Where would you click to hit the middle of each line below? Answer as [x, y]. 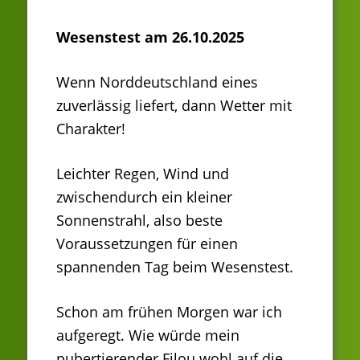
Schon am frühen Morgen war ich [169, 312]
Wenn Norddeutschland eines [157, 82]
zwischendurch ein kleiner [144, 197]
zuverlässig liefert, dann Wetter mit [174, 106]
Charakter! [91, 129]
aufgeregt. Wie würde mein [148, 335]
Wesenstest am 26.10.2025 [150, 37]
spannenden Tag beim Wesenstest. [175, 267]
